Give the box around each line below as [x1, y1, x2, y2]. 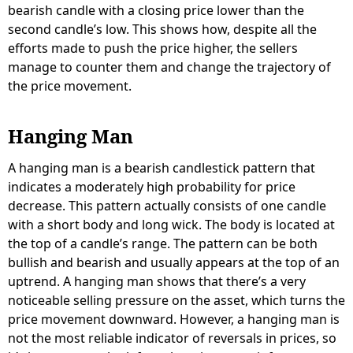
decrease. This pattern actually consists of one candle [8, 197, 326, 215]
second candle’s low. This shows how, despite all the [8, 20, 317, 39]
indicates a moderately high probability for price [8, 178, 295, 196]
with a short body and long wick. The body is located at [8, 216, 335, 234]
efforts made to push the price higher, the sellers [8, 39, 298, 58]
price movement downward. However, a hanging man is [8, 310, 340, 329]
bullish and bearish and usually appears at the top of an [8, 254, 340, 272]
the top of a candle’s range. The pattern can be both [8, 235, 318, 253]
